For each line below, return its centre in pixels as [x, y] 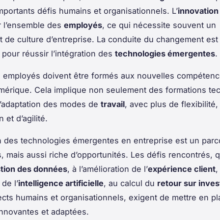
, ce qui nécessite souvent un [159, 25]
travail [113, 104]
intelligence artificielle [61, 183]
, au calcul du [130, 183]
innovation [198, 11]
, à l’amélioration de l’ [108, 169]
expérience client [182, 169]
